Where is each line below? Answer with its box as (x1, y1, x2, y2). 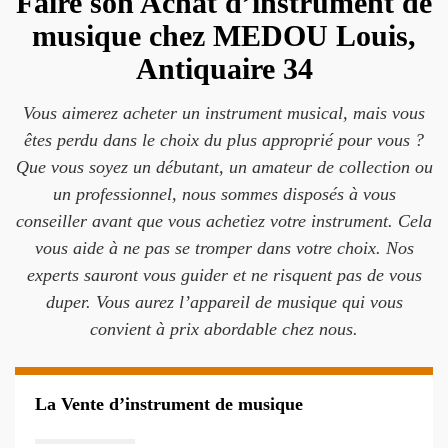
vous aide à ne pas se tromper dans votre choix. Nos (34, 238, 414, 258)
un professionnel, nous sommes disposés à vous (52, 184, 396, 204)
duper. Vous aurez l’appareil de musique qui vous (45, 292, 403, 312)
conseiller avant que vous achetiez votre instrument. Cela (16, 211, 432, 231)
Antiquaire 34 (135, 52, 313, 85)
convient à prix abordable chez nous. (90, 319, 358, 339)
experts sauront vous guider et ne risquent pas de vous (26, 265, 422, 285)
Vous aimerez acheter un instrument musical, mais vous (23, 103, 425, 123)
